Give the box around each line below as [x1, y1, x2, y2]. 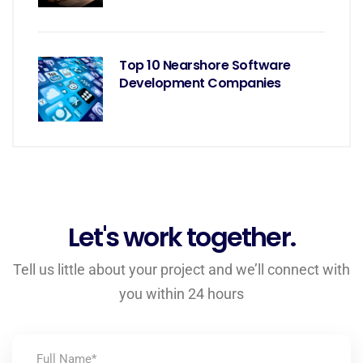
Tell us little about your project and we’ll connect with [13, 261, 350, 278]
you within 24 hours [119, 285, 244, 302]
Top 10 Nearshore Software [119, 56, 292, 75]
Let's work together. [68, 219, 295, 255]
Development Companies [119, 74, 281, 92]
